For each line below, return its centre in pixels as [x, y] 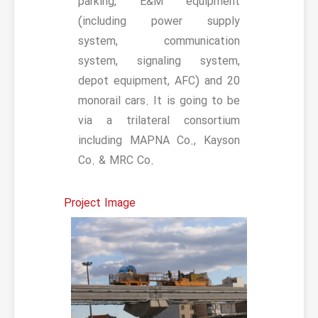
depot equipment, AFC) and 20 [159, 81]
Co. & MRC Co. [116, 160]
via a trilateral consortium [159, 121]
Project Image [100, 203]
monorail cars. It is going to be [159, 101]
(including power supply [159, 21]
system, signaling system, [159, 61]
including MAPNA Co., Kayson [159, 141]
